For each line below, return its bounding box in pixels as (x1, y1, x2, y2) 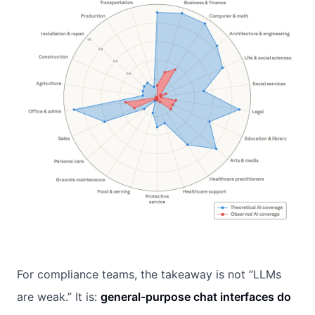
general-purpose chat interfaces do (101, 289, 291, 304)
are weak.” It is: (17, 289, 101, 304)
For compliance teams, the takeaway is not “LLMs (17, 266, 281, 281)
